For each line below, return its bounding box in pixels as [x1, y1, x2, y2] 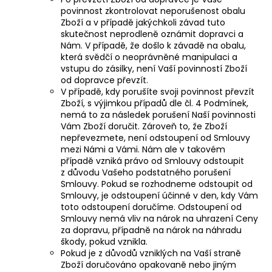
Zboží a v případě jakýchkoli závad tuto [61, 16, 225, 29]
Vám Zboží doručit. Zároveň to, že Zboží [61, 120, 227, 132]
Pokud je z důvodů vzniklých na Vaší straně [61, 246, 241, 259]
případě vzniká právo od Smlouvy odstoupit [61, 154, 244, 167]
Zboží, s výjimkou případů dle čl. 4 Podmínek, [61, 97, 248, 109]
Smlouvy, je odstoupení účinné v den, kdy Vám [61, 189, 258, 202]
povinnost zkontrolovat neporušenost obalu [61, 4, 245, 17]
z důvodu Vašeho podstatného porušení [61, 166, 231, 178]
